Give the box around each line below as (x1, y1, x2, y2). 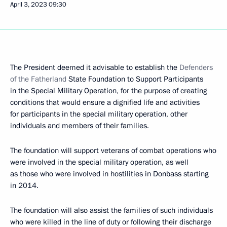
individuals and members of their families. (10, 121, 149, 131)
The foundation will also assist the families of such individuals (10, 205, 213, 215)
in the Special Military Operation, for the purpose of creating (10, 86, 207, 96)
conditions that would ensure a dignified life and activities (10, 97, 200, 107)
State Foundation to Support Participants (66, 74, 203, 84)
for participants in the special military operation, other (10, 109, 187, 119)
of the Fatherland (10, 74, 66, 84)
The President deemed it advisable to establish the (10, 62, 179, 72)
